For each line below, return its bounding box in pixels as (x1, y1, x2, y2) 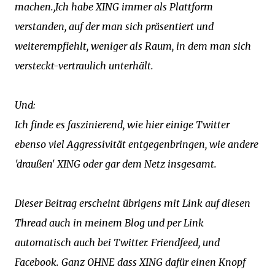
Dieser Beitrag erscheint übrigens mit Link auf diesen (15, 197, 250, 209)
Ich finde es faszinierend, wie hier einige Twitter (15, 118, 230, 131)
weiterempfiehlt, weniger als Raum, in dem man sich (15, 40, 251, 52)
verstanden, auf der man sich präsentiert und (15, 20, 214, 33)
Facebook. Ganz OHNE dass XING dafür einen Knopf (15, 256, 246, 268)
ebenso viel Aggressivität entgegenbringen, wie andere (15, 138, 258, 150)
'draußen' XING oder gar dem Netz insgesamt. (15, 158, 217, 170)
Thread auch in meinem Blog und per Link (15, 217, 204, 229)
